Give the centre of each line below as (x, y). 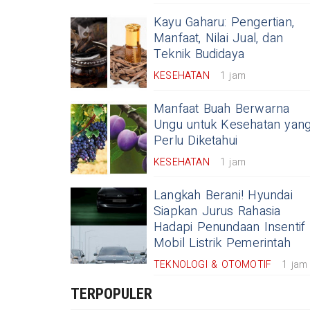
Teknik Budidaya (199, 55)
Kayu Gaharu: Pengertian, (224, 23)
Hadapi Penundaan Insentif (230, 228)
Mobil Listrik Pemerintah (222, 244)
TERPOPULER (111, 294)
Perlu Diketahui (196, 141)
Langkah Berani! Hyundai (223, 196)
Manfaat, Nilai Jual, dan (219, 39)
